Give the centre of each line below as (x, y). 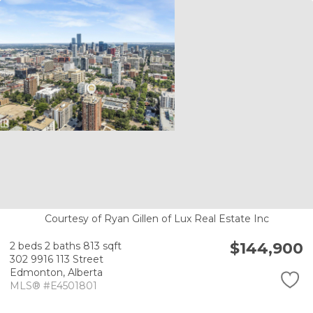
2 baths (63, 246)
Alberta (85, 273)
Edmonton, (39, 273)
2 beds (26, 246)
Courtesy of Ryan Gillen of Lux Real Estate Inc (156, 218)
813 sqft (102, 246)
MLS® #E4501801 (53, 286)
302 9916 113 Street (57, 260)
